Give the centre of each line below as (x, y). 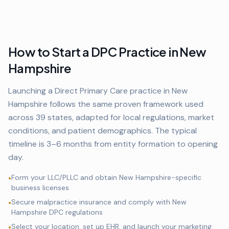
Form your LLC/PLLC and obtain (65, 177)
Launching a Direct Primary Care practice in (90, 91)
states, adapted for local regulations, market (130, 117)
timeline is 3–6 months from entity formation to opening (113, 144)
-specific (186, 177)
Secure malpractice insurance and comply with (92, 202)
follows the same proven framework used (125, 104)
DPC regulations (75, 212)
